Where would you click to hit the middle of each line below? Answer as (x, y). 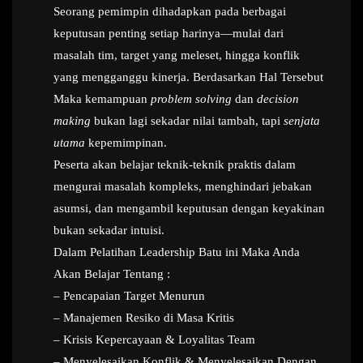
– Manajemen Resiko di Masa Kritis (144, 318)
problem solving (191, 99)
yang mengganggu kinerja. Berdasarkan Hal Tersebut (188, 77)
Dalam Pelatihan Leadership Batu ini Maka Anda (177, 252)
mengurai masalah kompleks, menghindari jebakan (183, 186)
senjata (302, 121)
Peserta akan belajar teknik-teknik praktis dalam (175, 164)
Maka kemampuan (102, 99)
